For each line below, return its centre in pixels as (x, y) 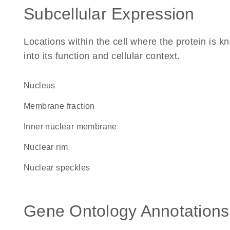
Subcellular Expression (109, 14)
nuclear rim (49, 147)
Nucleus (43, 85)
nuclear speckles (60, 168)
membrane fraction (63, 106)
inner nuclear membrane (71, 127)
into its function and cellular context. (102, 56)
